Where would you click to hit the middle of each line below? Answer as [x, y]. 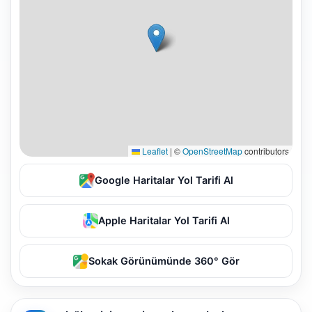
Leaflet [154, 150]
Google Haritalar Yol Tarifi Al [164, 180]
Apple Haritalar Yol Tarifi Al [164, 220]
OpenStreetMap [212, 150]
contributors [266, 150]
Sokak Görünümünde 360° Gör [164, 260]
